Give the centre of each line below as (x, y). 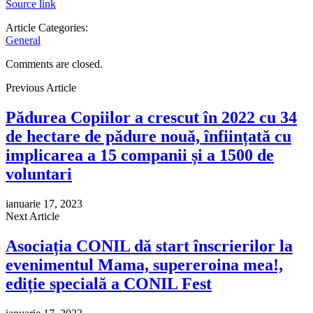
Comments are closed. (54, 64)
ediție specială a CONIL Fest (109, 283)
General (23, 40)
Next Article (32, 216)
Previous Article (41, 87)
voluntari (39, 174)
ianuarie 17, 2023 (44, 203)
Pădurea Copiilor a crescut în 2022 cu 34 (151, 117)
